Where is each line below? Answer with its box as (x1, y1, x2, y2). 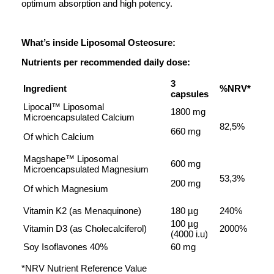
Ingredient (23, 83, 67, 94)
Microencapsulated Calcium (23, 112, 135, 123)
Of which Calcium (23, 131, 94, 143)
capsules (171, 89, 213, 100)
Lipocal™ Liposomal (23, 102, 104, 113)
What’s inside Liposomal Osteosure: (21, 37, 176, 48)
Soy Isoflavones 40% (23, 242, 108, 253)
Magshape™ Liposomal (23, 154, 118, 165)
